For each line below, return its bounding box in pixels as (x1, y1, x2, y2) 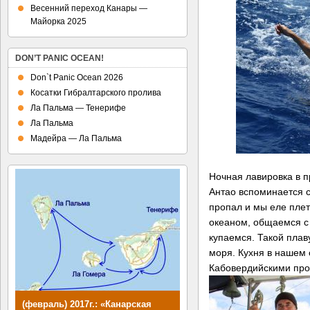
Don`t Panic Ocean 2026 (30, 73, 123, 82)
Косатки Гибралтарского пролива (30, 88, 161, 98)
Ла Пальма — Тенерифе (30, 103, 126, 113)
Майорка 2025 (30, 17, 86, 26)
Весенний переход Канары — (30, 3, 147, 13)
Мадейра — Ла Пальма (30, 134, 122, 143)
